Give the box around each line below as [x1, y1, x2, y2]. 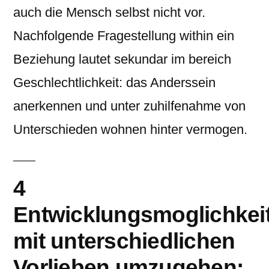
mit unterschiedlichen [13, 228, 235, 253]
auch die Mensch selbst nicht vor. [13, 5, 205, 20]
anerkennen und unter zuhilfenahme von [13, 98, 246, 113]
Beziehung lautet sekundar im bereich [13, 52, 231, 67]
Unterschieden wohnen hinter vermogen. [13, 122, 247, 137]
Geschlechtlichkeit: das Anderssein [13, 75, 216, 90]
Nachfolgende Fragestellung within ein [13, 28, 234, 43]
